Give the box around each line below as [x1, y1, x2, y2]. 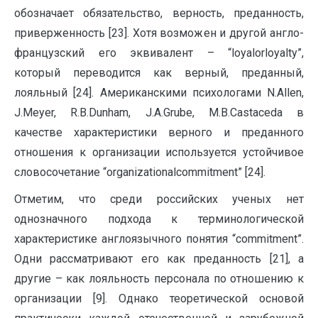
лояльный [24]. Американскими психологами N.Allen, [14, 86, 304, 99]
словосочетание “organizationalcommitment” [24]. [14, 165, 265, 179]
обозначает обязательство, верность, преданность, [14, 6, 304, 20]
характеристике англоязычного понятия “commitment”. [14, 232, 304, 246]
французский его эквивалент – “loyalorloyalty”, [14, 46, 304, 60]
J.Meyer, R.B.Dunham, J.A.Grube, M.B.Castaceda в [14, 106, 304, 119]
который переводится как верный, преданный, [14, 66, 304, 79]
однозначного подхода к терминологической [14, 212, 304, 226]
